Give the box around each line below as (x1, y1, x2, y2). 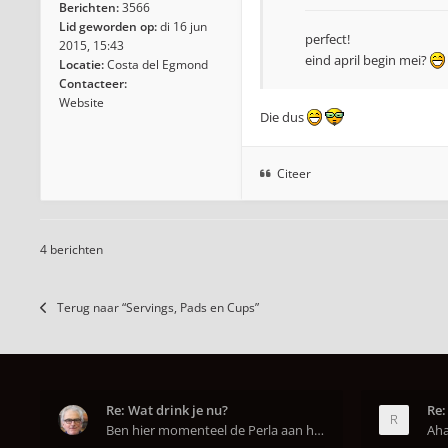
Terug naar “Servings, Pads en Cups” (57, 299, 259, 316)
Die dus (260, 108, 307, 126)
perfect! (305, 30, 350, 48)
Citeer (277, 165, 311, 182)
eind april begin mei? (305, 51, 430, 69)
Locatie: (59, 56, 104, 73)
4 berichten (40, 241, 103, 258)
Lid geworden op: (59, 18, 157, 35)
